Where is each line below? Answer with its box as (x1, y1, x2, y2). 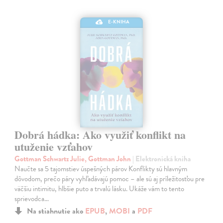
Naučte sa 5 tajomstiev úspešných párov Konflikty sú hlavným (14, 163, 188, 174)
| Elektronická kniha (132, 153, 191, 164)
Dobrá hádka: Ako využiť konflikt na (14, 126, 186, 143)
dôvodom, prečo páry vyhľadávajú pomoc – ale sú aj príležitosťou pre (14, 173, 205, 184)
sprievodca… (14, 193, 49, 204)
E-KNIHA (108, 17, 130, 25)
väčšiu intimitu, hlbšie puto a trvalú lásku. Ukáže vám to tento (14, 183, 185, 194)
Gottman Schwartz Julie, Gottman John (14, 153, 133, 164)
